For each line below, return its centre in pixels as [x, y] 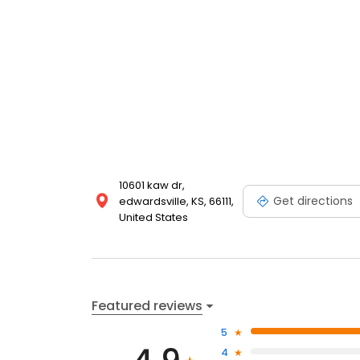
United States [153, 218]
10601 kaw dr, [152, 186]
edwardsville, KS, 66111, [176, 202]
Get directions [313, 200]
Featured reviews [147, 305]
